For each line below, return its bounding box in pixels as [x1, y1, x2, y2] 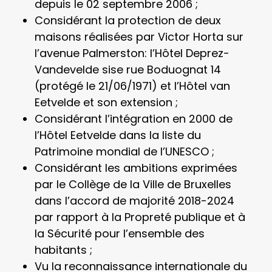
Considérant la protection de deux [34, 13, 221, 28]
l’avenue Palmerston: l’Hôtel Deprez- [34, 46, 229, 61]
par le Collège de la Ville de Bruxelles [34, 177, 231, 192]
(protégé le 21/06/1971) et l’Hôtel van [34, 78, 230, 93]
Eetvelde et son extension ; [34, 95, 178, 110]
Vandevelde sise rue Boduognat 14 [34, 62, 221, 77]
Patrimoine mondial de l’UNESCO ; [34, 144, 214, 159]
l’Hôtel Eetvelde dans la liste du [34, 127, 201, 143]
